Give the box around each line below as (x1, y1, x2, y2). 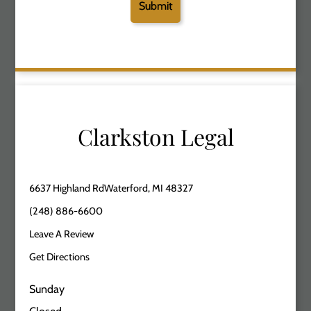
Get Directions (29, 250, 90, 263)
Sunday (29, 282, 65, 296)
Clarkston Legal (77, 121, 234, 151)
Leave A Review (29, 227, 94, 240)
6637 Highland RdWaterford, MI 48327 (29, 181, 194, 194)
